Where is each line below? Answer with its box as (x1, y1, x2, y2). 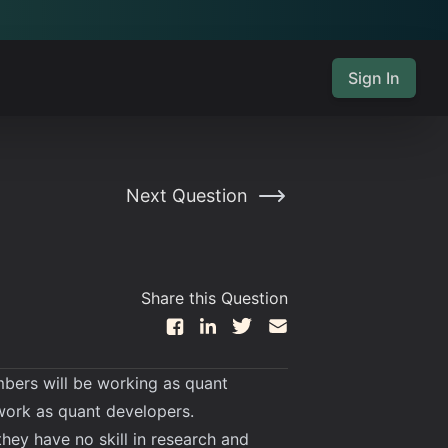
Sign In (348, 68, 400, 88)
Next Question (126, 185, 248, 206)
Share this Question (141, 288, 288, 308)
